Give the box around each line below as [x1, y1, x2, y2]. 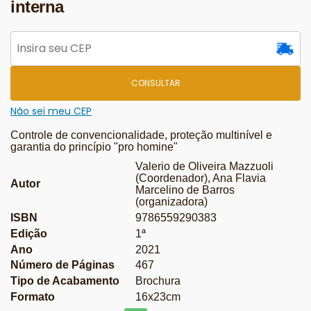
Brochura [135, 275, 180, 287]
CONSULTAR [131, 77, 180, 90]
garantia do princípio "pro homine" [10, 140, 178, 153]
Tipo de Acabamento [10, 275, 119, 287]
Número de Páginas [10, 259, 115, 271]
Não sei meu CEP [10, 103, 92, 118]
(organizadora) [135, 196, 208, 208]
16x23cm [135, 291, 180, 303]
